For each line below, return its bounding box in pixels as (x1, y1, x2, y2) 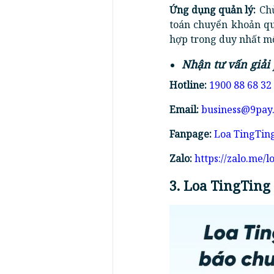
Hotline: (169, 78, 209, 92)
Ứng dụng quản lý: (169, 3, 256, 17)
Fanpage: (169, 127, 212, 141)
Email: (169, 103, 199, 116)
